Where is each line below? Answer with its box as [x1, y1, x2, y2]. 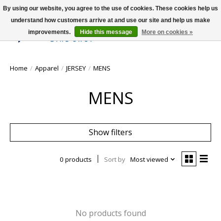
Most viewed [130, 154, 168, 164]
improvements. [28, 29, 72, 36]
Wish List [161, 34, 195, 45]
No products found [75, 207, 146, 219]
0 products [59, 154, 92, 164]
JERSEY [66, 63, 86, 73]
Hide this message [80, 29, 132, 36]
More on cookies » [142, 29, 193, 36]
